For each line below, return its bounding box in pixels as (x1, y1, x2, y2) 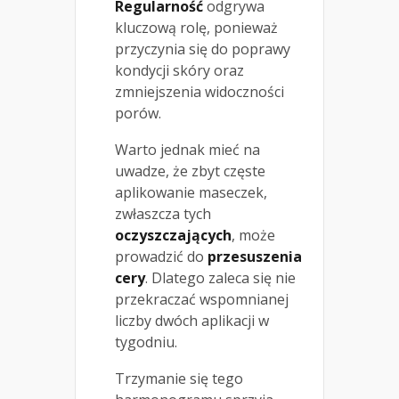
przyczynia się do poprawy (115, 39, 290, 60)
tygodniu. (115, 332, 177, 353)
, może (232, 225, 275, 246)
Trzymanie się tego (115, 369, 243, 389)
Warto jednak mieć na (115, 140, 260, 160)
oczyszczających (115, 225, 232, 246)
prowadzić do (115, 247, 208, 267)
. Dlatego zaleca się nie (145, 268, 296, 289)
